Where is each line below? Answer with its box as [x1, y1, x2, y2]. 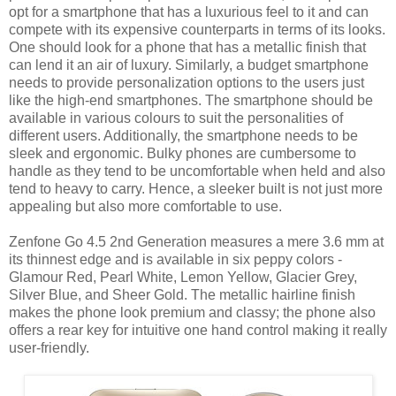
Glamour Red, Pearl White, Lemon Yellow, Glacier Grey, [9, 270, 357, 286]
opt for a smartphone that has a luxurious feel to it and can [9, 4, 369, 20]
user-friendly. [9, 340, 89, 356]
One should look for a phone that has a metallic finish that [9, 40, 366, 56]
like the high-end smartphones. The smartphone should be [9, 93, 373, 109]
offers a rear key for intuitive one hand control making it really [9, 323, 387, 339]
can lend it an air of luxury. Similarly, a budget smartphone [9, 57, 369, 73]
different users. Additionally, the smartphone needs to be [9, 128, 358, 144]
